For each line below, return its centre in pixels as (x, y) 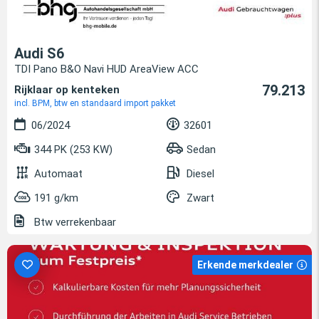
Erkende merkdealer (245, 265)
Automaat (58, 173)
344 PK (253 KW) (72, 149)
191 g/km (56, 198)
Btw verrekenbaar (74, 222)
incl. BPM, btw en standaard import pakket (95, 103)
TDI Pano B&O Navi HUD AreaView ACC (106, 69)
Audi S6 (39, 53)
